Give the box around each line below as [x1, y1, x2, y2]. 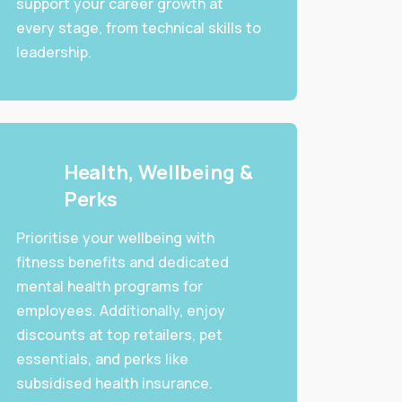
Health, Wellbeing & [63, 159, 254, 187]
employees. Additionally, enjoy [15, 301, 225, 321]
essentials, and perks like [15, 349, 188, 370]
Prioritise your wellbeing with [15, 228, 214, 249]
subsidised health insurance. [15, 373, 213, 394]
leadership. [15, 42, 92, 63]
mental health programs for [15, 276, 203, 297]
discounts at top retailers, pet [15, 325, 223, 345]
